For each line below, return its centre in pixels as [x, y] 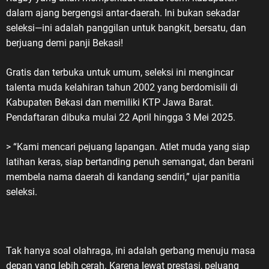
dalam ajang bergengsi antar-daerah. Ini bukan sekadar [123, 13]
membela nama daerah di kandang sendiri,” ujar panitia [123, 177]
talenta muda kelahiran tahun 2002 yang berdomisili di [122, 88]
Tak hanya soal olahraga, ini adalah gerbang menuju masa [131, 251]
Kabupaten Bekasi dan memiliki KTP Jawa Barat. [110, 103]
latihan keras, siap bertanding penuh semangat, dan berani [130, 162]
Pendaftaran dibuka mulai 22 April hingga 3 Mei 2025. [121, 118]
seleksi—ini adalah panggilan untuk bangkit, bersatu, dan [126, 28]
